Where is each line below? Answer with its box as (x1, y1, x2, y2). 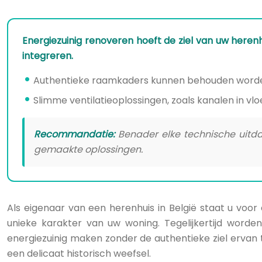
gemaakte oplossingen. (34, 143, 143, 156)
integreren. (22, 49, 73, 63)
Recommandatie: (34, 127, 115, 141)
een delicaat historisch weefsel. (7, 247, 151, 260)
